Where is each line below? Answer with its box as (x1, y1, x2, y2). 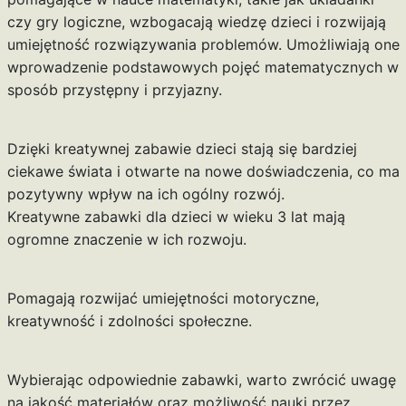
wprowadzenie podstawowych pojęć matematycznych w (6, 58, 399, 77)
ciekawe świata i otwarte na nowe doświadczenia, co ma (6, 162, 400, 181)
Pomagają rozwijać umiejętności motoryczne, (6, 289, 319, 308)
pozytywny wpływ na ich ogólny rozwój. (6, 185, 285, 204)
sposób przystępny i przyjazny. (6, 81, 222, 100)
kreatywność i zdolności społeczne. (6, 312, 252, 331)
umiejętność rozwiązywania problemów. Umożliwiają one (6, 35, 400, 54)
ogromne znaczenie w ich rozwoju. (6, 230, 246, 249)
